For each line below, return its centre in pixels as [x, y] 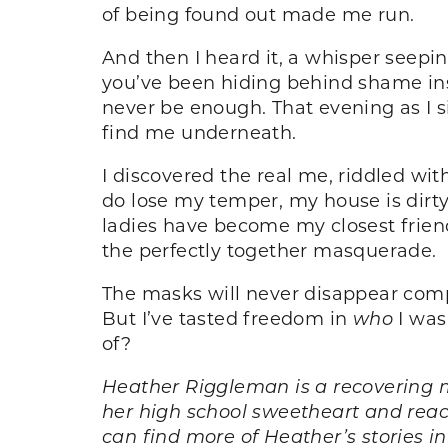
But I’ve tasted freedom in [227, 317]
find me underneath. [199, 131]
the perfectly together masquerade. [269, 249]
